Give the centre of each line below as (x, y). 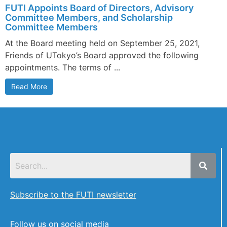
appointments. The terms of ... (63, 67)
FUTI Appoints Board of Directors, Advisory (99, 8)
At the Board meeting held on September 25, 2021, (102, 43)
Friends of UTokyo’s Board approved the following (102, 55)
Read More (29, 86)
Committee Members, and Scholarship (89, 17)
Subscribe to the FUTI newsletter (73, 194)
